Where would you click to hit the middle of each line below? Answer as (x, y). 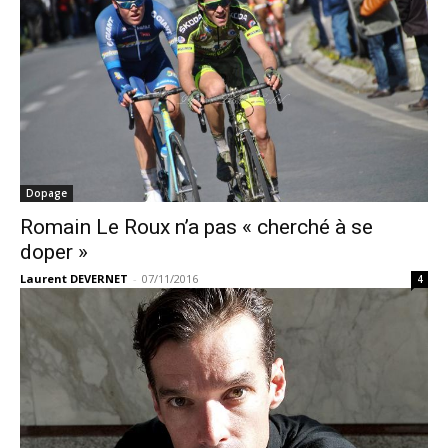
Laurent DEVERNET (74, 278)
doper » (54, 252)
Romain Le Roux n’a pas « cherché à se (196, 227)
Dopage (46, 193)
